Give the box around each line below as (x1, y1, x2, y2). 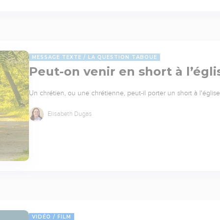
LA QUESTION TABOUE (88, 54, 157, 60)
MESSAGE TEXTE (32, 54, 82, 60)
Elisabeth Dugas (46, 110, 92, 117)
